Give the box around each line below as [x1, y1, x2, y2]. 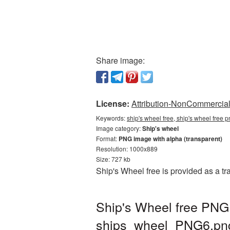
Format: [96, 134, 119, 143]
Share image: [96, 54, 145, 66]
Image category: [96, 124, 142, 132]
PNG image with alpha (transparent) [119, 134, 222, 143]
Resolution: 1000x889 [96, 144, 158, 153]
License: [96, 98, 129, 109]
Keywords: [96, 113, 127, 122]
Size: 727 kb [96, 155, 130, 163]
